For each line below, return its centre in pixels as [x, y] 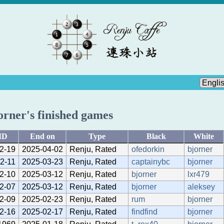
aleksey [201, 186]
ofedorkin [148, 149]
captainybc [151, 161]
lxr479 [198, 174]
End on [42, 136]
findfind [144, 211]
